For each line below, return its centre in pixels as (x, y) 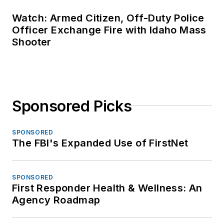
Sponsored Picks (72, 106)
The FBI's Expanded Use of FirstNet (100, 143)
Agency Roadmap (56, 200)
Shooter (32, 42)
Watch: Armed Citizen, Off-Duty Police (108, 18)
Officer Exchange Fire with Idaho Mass (109, 30)
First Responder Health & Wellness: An (107, 188)
